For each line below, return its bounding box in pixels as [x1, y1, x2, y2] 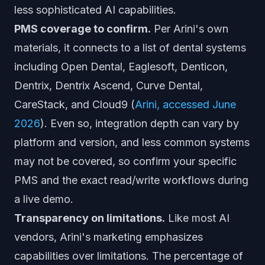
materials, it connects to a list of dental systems [14, 41, 246, 54]
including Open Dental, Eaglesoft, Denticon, [14, 60, 228, 73]
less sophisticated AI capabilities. [14, 4, 176, 16]
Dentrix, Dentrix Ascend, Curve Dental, [14, 79, 203, 92]
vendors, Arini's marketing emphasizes [14, 231, 203, 243]
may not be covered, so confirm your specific [14, 155, 237, 167]
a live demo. [14, 193, 73, 205]
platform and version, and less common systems [14, 136, 250, 148]
